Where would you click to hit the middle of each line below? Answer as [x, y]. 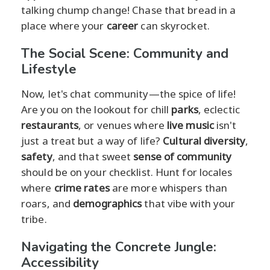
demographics [108, 203]
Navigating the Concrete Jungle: [119, 247]
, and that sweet [93, 156]
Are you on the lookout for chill [96, 109]
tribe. [34, 219]
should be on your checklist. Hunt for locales [127, 172]
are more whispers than [168, 187]
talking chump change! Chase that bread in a [129, 10]
